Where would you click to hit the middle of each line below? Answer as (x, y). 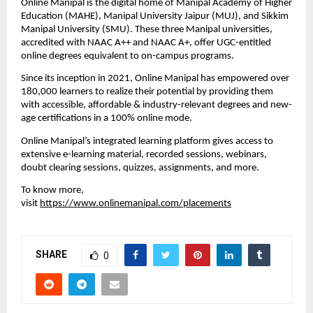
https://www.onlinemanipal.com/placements (136, 204)
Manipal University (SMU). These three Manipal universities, (147, 30)
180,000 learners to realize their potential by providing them (147, 92)
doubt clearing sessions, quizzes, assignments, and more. (141, 168)
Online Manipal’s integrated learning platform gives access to (147, 141)
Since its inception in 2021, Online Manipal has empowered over (155, 79)
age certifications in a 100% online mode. (108, 119)
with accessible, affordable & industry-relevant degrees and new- (156, 105)
